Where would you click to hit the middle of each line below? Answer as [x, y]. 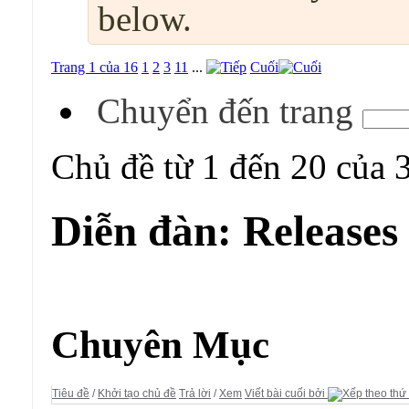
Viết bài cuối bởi [285, 393]
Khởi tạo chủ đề [137, 393]
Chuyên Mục [160, 344]
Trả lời [195, 393]
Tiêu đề [71, 393]
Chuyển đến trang [230, 111]
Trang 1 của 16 [94, 67]
